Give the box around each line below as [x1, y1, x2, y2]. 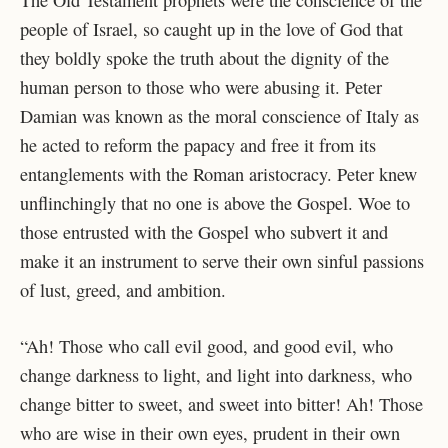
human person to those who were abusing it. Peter [20, 74, 382, 99]
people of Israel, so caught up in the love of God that [20, 16, 403, 41]
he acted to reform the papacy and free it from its [20, 132, 376, 157]
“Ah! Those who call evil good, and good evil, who [20, 334, 393, 359]
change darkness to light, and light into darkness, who [20, 363, 412, 388]
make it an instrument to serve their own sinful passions [20, 248, 424, 273]
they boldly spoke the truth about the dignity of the [20, 45, 389, 70]
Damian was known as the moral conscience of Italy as [20, 103, 419, 128]
